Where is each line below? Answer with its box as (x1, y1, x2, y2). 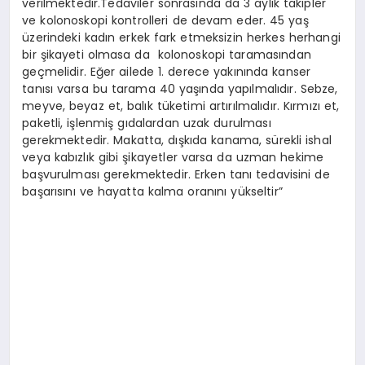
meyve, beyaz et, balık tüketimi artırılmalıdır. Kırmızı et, (22, 97, 340, 114)
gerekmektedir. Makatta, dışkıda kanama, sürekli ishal (22, 131, 332, 148)
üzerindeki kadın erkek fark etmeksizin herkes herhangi (22, 29, 341, 46)
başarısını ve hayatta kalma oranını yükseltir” (22, 182, 283, 200)
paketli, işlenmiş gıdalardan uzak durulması (22, 114, 271, 131)
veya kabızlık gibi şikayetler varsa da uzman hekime (22, 148, 324, 165)
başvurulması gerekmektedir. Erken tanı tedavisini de (22, 165, 330, 182)
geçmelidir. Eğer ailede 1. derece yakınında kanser (22, 63, 311, 80)
